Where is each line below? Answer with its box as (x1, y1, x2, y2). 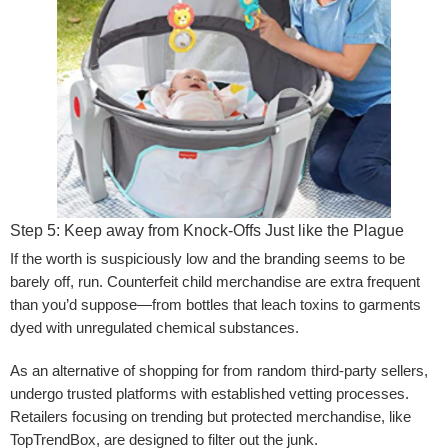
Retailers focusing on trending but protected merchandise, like (10, 408, 411, 425)
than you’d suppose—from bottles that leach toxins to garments (10, 296, 421, 313)
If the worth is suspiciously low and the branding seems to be (10, 250, 405, 267)
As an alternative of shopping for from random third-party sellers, (10, 362, 428, 379)
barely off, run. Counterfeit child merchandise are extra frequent (10, 273, 420, 290)
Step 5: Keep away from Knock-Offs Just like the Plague (10, 221, 404, 239)
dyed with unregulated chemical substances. (10, 319, 299, 336)
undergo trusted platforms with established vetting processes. (10, 385, 409, 402)
